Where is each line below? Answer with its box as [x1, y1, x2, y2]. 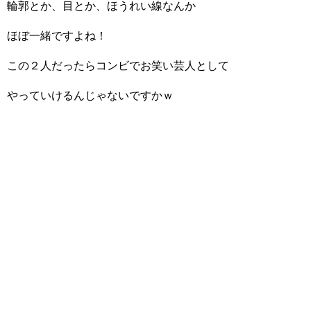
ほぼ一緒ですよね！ [7, 29, 107, 42]
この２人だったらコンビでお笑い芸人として [7, 59, 229, 72]
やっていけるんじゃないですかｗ [7, 89, 174, 101]
